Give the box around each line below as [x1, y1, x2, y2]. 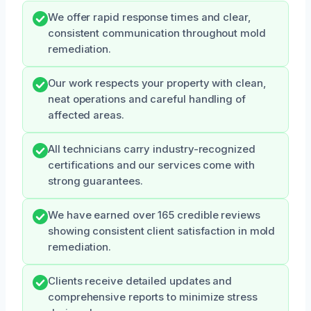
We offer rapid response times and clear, [48, 10, 251, 24]
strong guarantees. [48, 174, 143, 187]
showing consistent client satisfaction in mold [48, 224, 276, 237]
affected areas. [48, 108, 124, 121]
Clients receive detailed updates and [48, 274, 233, 287]
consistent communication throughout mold [48, 26, 266, 40]
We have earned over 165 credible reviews [48, 208, 260, 221]
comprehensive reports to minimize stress [48, 290, 258, 303]
